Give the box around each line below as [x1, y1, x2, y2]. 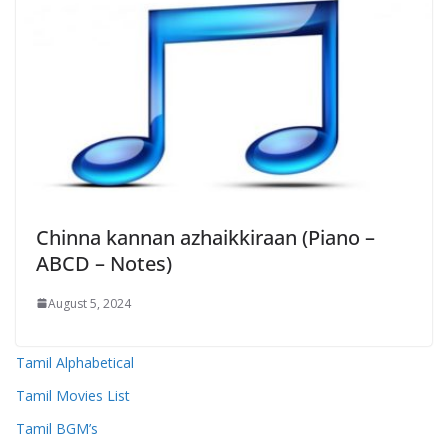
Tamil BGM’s [16, 418, 98, 438]
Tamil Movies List [16, 385, 130, 405]
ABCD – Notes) [36, 249, 172, 277]
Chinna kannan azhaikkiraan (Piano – [36, 223, 375, 251]
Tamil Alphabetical [16, 352, 134, 372]
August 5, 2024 [48, 294, 131, 312]
